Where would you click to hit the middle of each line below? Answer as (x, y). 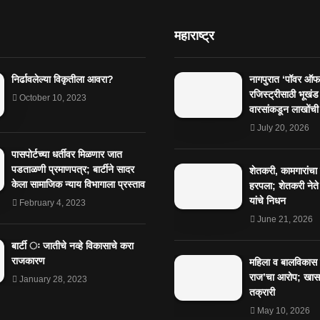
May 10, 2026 (284, 311)
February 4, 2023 (52, 202)
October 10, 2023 (52, 98)
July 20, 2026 (283, 128)
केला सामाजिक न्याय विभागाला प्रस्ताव (78, 184)
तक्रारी (262, 292)
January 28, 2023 (53, 279)
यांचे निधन (267, 201)
